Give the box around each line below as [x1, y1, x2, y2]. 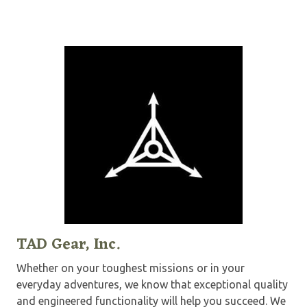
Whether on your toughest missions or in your [16, 261, 245, 274]
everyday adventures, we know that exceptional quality [16, 278, 288, 291]
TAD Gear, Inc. [16, 231, 120, 258]
